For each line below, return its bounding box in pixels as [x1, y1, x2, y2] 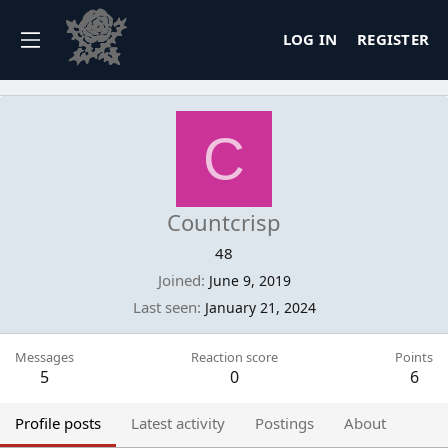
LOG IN [282, 29, 337, 50]
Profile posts [15, 412, 101, 433]
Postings [255, 412, 314, 433]
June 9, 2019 [208, 270, 291, 290]
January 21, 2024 [204, 297, 316, 317]
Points [395, 347, 433, 366]
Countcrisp [167, 206, 281, 237]
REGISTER [357, 29, 429, 50]
